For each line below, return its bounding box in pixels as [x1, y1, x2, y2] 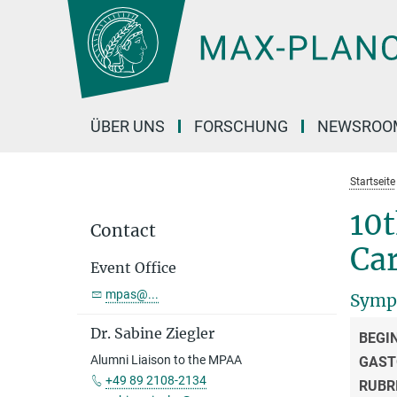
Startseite [349, 175, 395, 188]
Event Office [90, 259, 176, 276]
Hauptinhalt [4, 8, 78, 25]
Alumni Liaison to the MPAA [90, 353, 242, 367]
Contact [90, 220, 156, 241]
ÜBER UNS [90, 117, 165, 136]
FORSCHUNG [194, 117, 288, 136]
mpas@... [105, 287, 159, 301]
